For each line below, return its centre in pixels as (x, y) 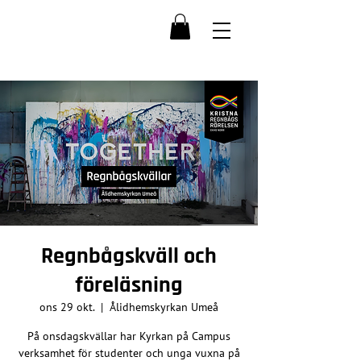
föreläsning (129, 286)
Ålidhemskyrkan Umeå (164, 307)
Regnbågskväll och (129, 257)
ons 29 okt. (67, 307)
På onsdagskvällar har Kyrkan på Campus (129, 336)
